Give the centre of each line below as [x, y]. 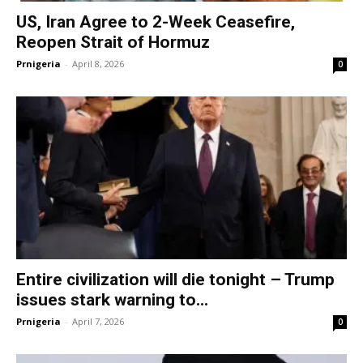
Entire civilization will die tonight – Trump [175, 280]
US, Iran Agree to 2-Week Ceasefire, [156, 21]
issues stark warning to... [112, 300]
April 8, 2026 [98, 63]
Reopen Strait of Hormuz [113, 42]
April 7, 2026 [98, 322]
